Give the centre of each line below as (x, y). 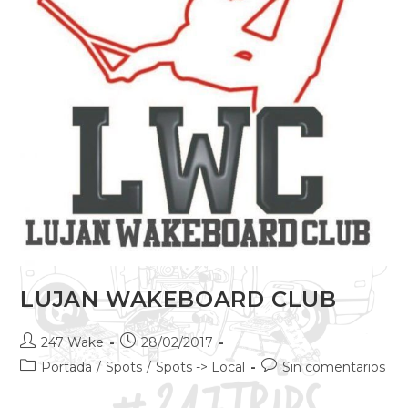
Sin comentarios (334, 367)
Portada (67, 367)
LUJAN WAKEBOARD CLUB (178, 300)
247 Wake (73, 343)
